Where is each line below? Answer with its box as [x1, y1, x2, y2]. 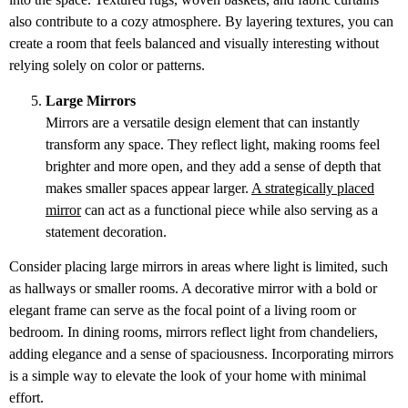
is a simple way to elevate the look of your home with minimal [9, 368, 366, 384]
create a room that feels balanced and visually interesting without [9, 36, 379, 52]
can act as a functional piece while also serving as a [81, 201, 378, 218]
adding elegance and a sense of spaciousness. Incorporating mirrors [9, 346, 393, 362]
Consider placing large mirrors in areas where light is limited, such [9, 259, 388, 275]
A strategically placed [251, 179, 374, 196]
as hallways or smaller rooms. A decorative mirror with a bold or [9, 280, 377, 297]
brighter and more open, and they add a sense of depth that [46, 158, 381, 174]
